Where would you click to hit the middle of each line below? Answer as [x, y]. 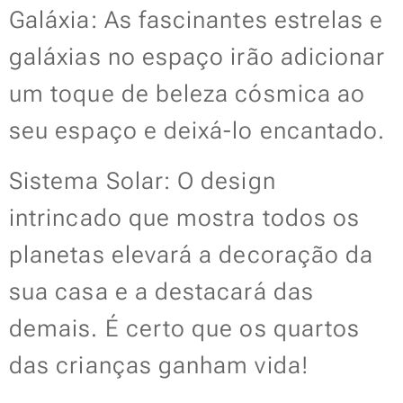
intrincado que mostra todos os [185, 218]
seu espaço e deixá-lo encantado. [197, 130]
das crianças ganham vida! [159, 365]
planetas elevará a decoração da [192, 255]
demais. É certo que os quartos [185, 328]
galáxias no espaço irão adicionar [197, 57]
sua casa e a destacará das [161, 291]
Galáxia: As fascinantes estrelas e [197, 20]
